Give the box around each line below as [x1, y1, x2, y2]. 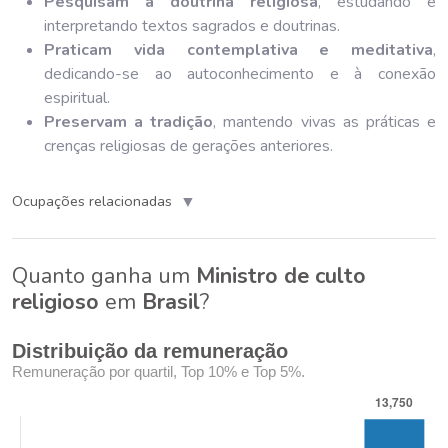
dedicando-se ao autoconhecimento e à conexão [44, 62, 436, 85]
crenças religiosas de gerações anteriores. [44, 134, 333, 157]
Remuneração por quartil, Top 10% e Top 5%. [12, 362, 305, 380]
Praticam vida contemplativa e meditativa [44, 38, 433, 61]
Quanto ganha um [12, 260, 196, 291]
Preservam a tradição [44, 110, 214, 133]
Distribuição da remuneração [12, 339, 288, 362]
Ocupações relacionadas [12, 191, 172, 212]
